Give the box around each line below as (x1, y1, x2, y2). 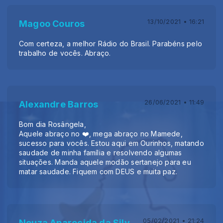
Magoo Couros (19, 18, 85, 29)
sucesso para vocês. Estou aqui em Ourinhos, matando (19, 138, 204, 147)
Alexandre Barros (19, 99, 99, 110)
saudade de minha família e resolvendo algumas (19, 148, 182, 157)
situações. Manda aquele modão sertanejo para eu (19, 157, 191, 166)
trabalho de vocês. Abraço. (19, 48, 111, 57)
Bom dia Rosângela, (19, 119, 86, 128)
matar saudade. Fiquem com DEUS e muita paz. (19, 167, 178, 176)
